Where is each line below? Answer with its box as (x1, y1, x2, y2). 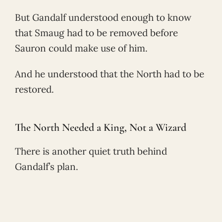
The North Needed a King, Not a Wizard (15, 121, 186, 134)
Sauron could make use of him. (15, 42, 148, 54)
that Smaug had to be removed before (15, 26, 178, 39)
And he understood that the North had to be (15, 67, 204, 80)
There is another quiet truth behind (15, 145, 167, 158)
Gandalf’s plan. (15, 161, 78, 173)
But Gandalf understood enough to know (15, 11, 191, 23)
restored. (15, 83, 54, 95)
